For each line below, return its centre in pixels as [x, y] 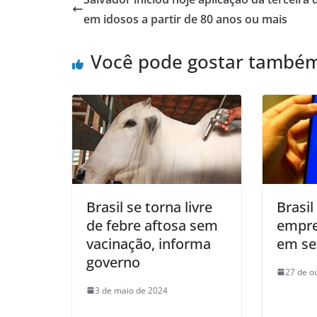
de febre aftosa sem [152, 225]
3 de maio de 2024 [131, 290]
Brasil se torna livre [149, 207]
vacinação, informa [149, 243]
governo [113, 262]
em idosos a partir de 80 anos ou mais [185, 19]
